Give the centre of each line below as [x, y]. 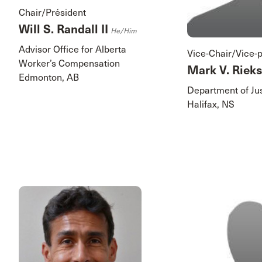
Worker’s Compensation [69, 63]
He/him [124, 31]
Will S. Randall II [65, 29]
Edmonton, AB [49, 77]
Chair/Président [52, 12]
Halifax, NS [211, 104]
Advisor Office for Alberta [73, 49]
